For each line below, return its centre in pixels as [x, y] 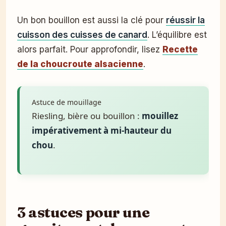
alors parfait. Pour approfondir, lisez [90, 50]
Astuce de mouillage [67, 102]
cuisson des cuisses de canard [82, 35]
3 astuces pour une [83, 212]
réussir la [185, 20]
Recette [180, 50]
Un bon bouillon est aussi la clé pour [92, 20]
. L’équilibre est [177, 35]
